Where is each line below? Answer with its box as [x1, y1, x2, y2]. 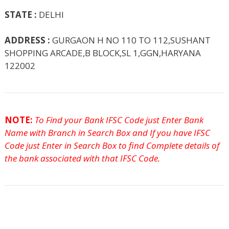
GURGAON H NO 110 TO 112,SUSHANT [50, 34, 211, 47]
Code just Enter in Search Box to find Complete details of [5, 140, 219, 152]
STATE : [5, 8, 37, 20]
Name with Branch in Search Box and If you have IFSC [5, 127, 210, 139]
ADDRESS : [5, 34, 50, 47]
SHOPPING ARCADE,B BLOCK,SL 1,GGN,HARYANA [5, 47, 201, 59]
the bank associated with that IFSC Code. [5, 152, 160, 165]
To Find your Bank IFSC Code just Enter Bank [33, 114, 203, 126]
